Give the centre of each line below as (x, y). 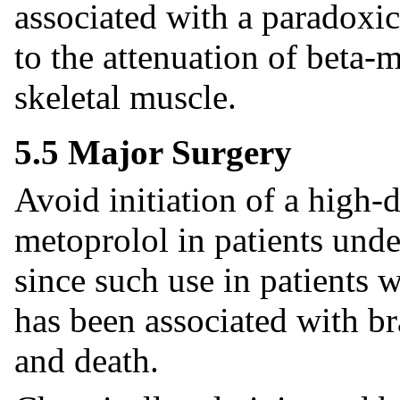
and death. (87, 361)
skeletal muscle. (125, 97)
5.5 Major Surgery (153, 152)
